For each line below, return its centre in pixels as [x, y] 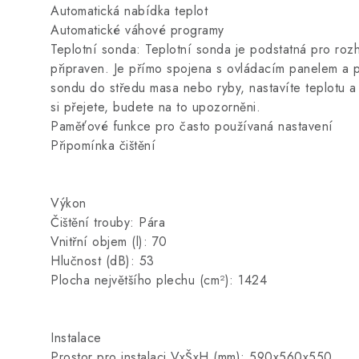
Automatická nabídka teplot [129, 11]
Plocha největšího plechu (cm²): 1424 [159, 280]
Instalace [76, 338]
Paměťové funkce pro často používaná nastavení [192, 126]
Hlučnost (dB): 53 [103, 261]
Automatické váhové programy [137, 30]
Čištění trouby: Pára [108, 222]
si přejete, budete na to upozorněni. [155, 107]
